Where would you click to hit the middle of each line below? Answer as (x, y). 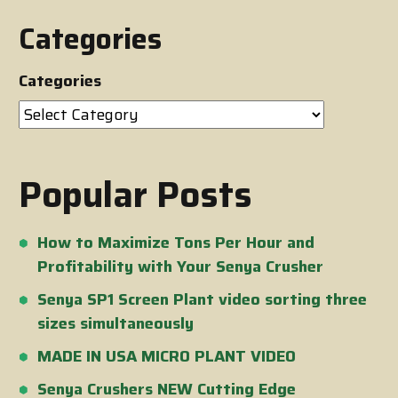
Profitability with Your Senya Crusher (180, 267)
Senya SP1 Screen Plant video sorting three (202, 300)
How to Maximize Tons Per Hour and (176, 243)
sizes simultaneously (115, 324)
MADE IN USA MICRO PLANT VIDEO (167, 357)
